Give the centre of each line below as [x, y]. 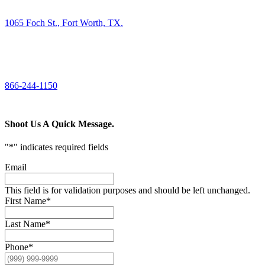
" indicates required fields [61, 147]
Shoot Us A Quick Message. [59, 124]
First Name [25, 201]
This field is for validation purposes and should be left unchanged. [127, 190]
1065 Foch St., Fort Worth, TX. [64, 22]
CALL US [18, 62]
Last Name [25, 224]
